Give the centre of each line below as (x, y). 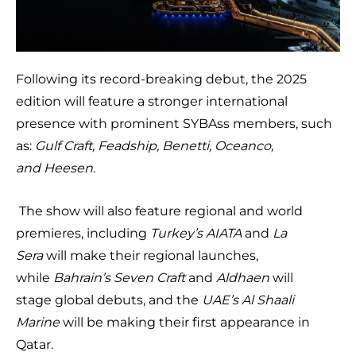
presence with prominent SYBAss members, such (174, 123)
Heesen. (73, 168)
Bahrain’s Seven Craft (119, 277)
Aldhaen (244, 277)
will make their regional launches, (151, 255)
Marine (38, 322)
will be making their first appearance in (185, 322)
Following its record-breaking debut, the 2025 (161, 79)
